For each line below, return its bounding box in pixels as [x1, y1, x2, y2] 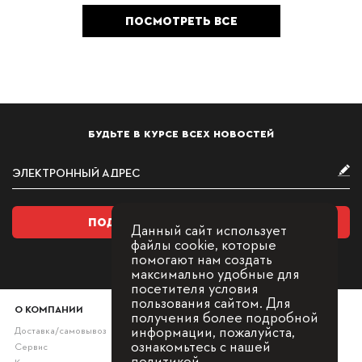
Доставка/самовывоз [14, 323, 106, 338]
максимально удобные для [131, 263, 300, 284]
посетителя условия [131, 277, 259, 298]
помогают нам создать [131, 248, 272, 269]
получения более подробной [131, 306, 318, 327]
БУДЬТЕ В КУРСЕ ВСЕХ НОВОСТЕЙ [88, 127, 274, 141]
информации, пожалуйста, [131, 321, 295, 342]
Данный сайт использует [131, 219, 287, 240]
